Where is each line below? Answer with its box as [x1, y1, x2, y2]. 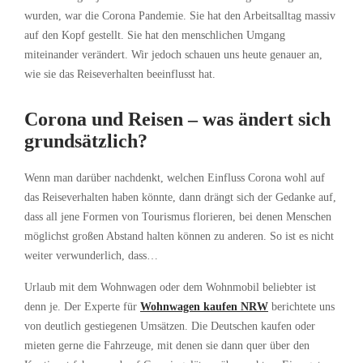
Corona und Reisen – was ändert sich [24, 109, 331, 130]
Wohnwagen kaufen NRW [140, 301, 268, 314]
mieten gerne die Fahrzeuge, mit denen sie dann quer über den [24, 340, 310, 352]
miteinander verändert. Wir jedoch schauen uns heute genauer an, [24, 49, 322, 62]
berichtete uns [268, 301, 335, 314]
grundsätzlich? [24, 130, 147, 152]
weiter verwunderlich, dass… [24, 250, 158, 263]
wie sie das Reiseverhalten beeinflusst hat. [24, 68, 216, 81]
